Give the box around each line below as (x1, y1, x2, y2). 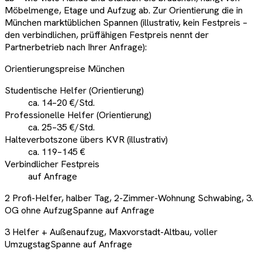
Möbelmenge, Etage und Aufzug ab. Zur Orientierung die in (5, 4, 243, 16)
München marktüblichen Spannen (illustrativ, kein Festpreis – (5, 16, 247, 29)
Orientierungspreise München (5, 62, 125, 75)
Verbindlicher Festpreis (5, 157, 99, 170)
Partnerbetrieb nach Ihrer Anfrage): (5, 40, 147, 53)
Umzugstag (5, 237, 50, 250)
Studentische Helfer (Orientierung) (5, 84, 144, 96)
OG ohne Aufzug (5, 204, 73, 216)
